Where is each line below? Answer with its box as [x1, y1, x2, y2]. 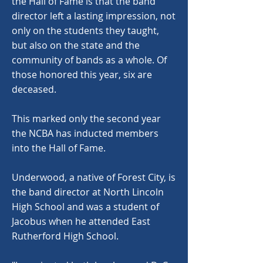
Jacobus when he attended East [12, 215, 150, 228]
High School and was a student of [12, 200, 159, 213]
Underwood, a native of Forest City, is [12, 171, 176, 184]
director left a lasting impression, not [12, 9, 176, 22]
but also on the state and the [12, 39, 140, 52]
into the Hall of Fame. [12, 141, 106, 154]
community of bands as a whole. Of [12, 53, 167, 66]
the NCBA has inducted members [12, 127, 159, 140]
